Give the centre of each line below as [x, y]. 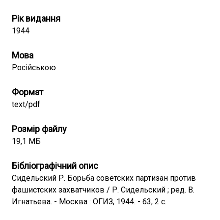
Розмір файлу [39, 129]
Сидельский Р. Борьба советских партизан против [104, 178]
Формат [27, 92]
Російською [34, 68]
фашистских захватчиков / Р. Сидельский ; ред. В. [103, 190]
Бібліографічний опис [55, 166]
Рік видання [36, 18]
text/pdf [26, 104]
